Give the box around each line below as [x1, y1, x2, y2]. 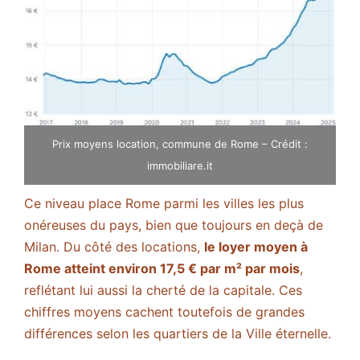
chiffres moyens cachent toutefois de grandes [24, 303, 305, 320]
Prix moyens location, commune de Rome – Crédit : [52, 137, 308, 150]
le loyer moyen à [204, 238, 308, 255]
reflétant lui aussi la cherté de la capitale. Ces [24, 281, 302, 298]
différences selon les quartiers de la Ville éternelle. [24, 325, 331, 342]
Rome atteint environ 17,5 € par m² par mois [24, 260, 300, 276]
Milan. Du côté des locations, [24, 238, 204, 255]
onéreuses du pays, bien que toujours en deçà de [24, 216, 323, 233]
